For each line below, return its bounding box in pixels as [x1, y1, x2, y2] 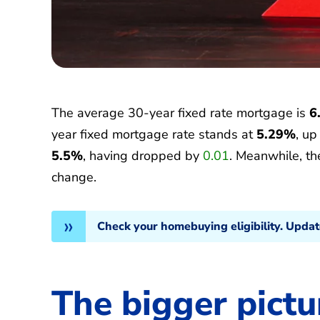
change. [51, 168, 96, 186]
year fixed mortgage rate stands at [51, 125, 256, 143]
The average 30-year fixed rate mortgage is [51, 104, 309, 121]
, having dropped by [83, 146, 203, 164]
